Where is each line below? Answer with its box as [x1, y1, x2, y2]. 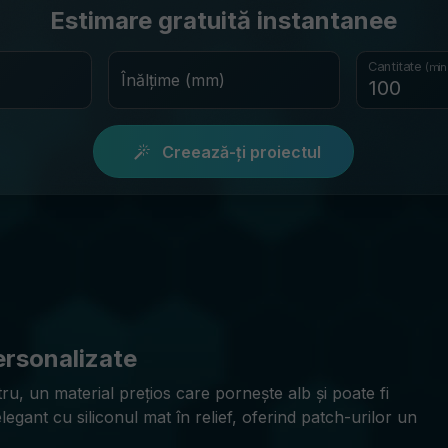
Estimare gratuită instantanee [50, 6, 398, 35]
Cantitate [368, 57, 426, 74]
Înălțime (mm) [120, 70, 225, 90]
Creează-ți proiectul [158, 141, 322, 162]
